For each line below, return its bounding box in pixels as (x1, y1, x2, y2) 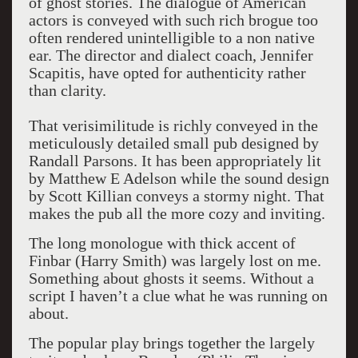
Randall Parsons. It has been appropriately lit (28, 152, 321, 169)
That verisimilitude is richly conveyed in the (28, 117, 318, 134)
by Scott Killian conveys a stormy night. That (28, 187, 324, 205)
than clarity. (28, 82, 106, 99)
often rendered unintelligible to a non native (28, 29, 315, 46)
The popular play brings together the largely (28, 334, 315, 352)
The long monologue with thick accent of (28, 234, 296, 252)
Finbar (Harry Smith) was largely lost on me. (28, 252, 321, 269)
